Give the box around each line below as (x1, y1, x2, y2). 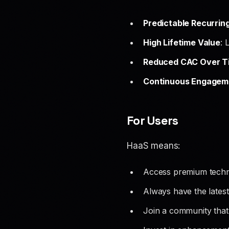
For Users (127, 112, 178, 128)
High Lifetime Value (143, 37, 220, 48)
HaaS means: (127, 141, 180, 151)
